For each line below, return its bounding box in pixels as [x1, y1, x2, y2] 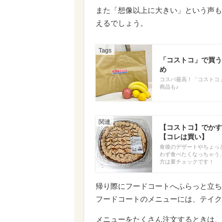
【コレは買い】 [160, 133, 208, 141]
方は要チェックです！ [160, 158, 214, 165]
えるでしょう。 [96, 19, 148, 27]
